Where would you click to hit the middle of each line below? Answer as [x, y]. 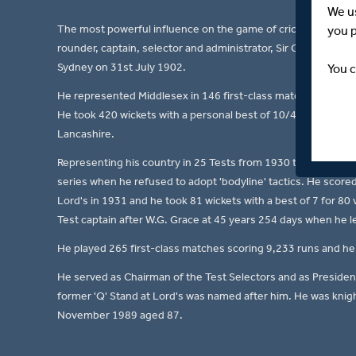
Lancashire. [86, 134]
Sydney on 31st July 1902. [122, 68]
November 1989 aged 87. [120, 315]
